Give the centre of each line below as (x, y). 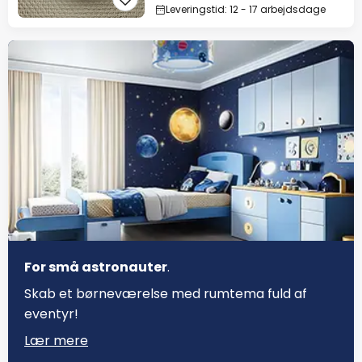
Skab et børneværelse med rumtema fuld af (166, 294)
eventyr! (51, 314)
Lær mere (56, 341)
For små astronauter (96, 267)
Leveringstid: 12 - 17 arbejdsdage (246, 10)
